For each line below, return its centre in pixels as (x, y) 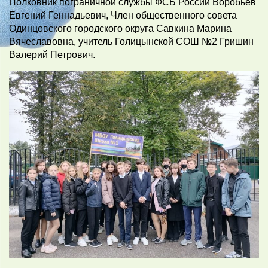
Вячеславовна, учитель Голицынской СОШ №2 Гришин (131, 42)
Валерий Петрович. (52, 55)
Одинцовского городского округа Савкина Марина (120, 29)
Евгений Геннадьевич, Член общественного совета (123, 16)
